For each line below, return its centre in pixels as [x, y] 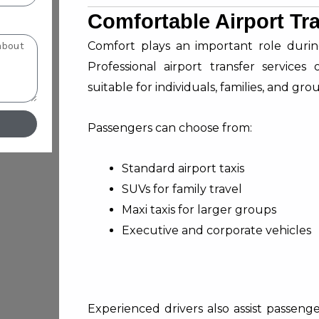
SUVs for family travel [182, 189]
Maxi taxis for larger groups [199, 210]
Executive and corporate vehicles [216, 230]
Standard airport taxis [183, 168]
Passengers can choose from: [170, 128]
